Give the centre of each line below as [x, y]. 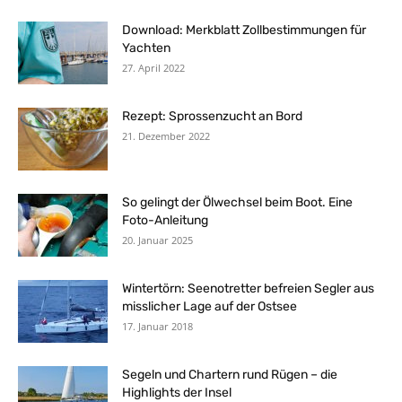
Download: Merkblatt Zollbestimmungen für [244, 30]
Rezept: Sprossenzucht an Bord [212, 116]
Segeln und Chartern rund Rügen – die [230, 374]
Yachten [146, 48]
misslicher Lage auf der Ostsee [210, 306]
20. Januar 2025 [157, 240]
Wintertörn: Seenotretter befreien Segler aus [248, 288]
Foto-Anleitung [165, 220]
